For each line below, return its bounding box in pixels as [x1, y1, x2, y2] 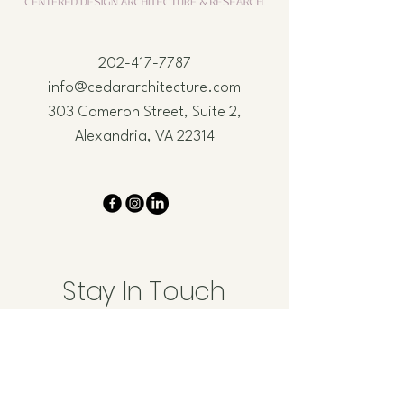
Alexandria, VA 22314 [74, 128, 215, 144]
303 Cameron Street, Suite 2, [47, 104, 242, 120]
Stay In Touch [62, 273, 225, 309]
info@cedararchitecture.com [48, 79, 241, 96]
